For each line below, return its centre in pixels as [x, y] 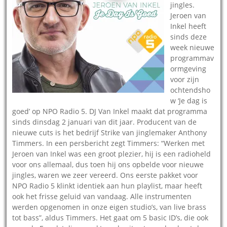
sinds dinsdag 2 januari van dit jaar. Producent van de [105, 122]
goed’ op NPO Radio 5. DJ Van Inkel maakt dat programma [110, 111]
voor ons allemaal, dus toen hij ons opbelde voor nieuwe [108, 164]
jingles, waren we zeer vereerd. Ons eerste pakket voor [105, 175]
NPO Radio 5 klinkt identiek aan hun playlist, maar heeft [107, 185]
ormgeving [188, 68]
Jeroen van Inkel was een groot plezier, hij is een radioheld [112, 154]
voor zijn [185, 79]
